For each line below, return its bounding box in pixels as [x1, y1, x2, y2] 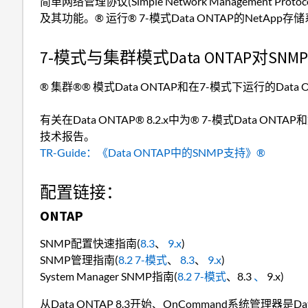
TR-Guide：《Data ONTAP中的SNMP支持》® [40, 145, 265, 159]
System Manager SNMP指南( [40, 269, 177, 283]
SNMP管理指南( [40, 252, 118, 266]
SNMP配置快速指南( [40, 236, 140, 250]
